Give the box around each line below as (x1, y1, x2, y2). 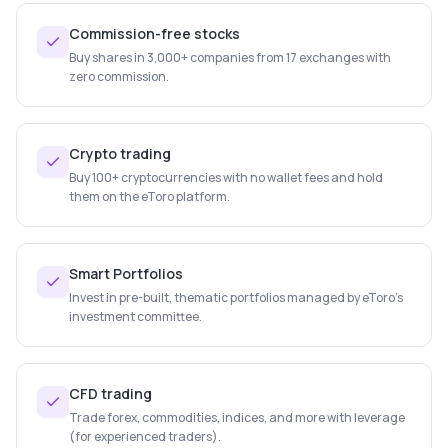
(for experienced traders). (69, 428, 221, 445)
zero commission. (69, 68, 169, 85)
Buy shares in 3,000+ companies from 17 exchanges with (69, 49, 391, 66)
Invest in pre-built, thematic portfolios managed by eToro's (69, 289, 403, 306)
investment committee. (69, 308, 202, 325)
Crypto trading (69, 144, 171, 163)
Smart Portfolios (69, 264, 183, 283)
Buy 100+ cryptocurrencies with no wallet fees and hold (69, 169, 383, 186)
